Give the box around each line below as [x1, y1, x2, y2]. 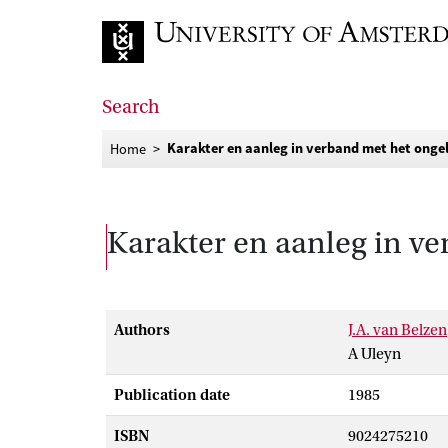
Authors [114, 321, 170, 339]
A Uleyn [348, 345, 401, 363]
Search [102, 96, 160, 118]
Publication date [114, 386, 230, 404]
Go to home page [101, 70, 217, 88]
